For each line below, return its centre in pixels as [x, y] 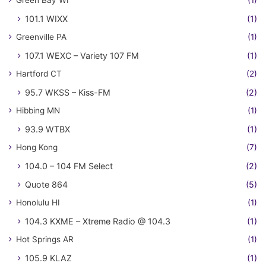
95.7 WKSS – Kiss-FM [68, 92]
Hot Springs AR [45, 239]
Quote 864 [46, 184]
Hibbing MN [38, 110]
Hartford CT [39, 74]
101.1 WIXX [46, 19]
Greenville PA [41, 37]
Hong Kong [37, 147]
